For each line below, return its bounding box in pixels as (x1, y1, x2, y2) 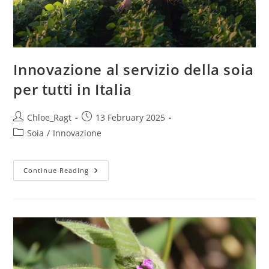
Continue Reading (23, 166, 89, 175)
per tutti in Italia (13, 79, 132, 100)
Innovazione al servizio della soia (13, 59, 254, 80)
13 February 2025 (95, 112, 166, 124)
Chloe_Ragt (27, 112, 72, 124)
